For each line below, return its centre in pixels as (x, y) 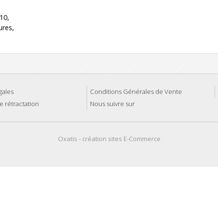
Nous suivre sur (113, 104)
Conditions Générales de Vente (136, 91)
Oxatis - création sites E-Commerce (109, 139)
